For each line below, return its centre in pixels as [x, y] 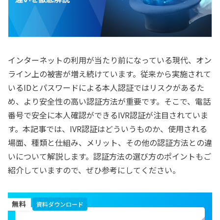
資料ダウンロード [60, 204]
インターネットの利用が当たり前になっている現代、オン [110, 60]
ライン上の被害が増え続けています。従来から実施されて [110, 73]
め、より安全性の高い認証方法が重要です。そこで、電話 [109, 101]
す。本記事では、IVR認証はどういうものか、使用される [108, 128]
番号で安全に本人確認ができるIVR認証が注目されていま [108, 115]
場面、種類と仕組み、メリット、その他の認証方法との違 [110, 142]
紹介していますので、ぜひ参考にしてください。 [94, 170]
